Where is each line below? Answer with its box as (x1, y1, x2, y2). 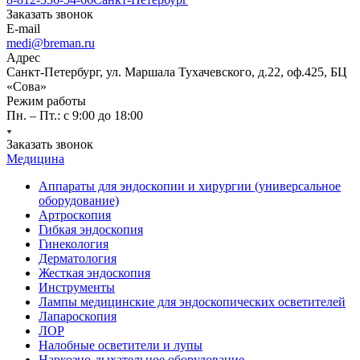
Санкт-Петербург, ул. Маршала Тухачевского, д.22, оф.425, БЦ (6, 65, 347, 79)
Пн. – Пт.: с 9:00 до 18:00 (6, 108, 143, 122)
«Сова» (6, 80, 47, 93)
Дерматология (39, 252, 117, 265)
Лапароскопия (39, 309, 117, 323)
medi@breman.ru (6, 36, 95, 50)
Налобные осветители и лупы (39, 338, 202, 352)
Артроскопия (39, 208, 111, 222)
